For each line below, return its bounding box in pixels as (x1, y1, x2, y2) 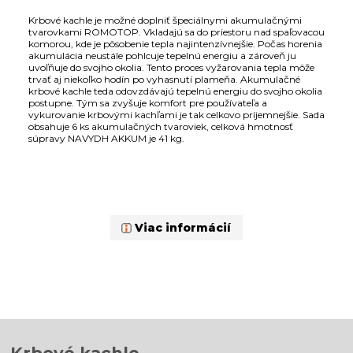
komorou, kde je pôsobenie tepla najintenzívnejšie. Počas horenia (28, 38, 322, 50)
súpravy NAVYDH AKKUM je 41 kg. (28, 132, 184, 144)
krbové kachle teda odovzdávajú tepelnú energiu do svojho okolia (28, 85, 322, 97)
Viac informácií (135, 220, 232, 235)
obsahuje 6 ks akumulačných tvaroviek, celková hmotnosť (28, 121, 293, 132)
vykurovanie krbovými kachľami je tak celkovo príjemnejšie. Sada (28, 109, 325, 121)
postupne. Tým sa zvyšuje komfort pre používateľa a (28, 97, 267, 109)
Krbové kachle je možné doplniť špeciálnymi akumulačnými (28, 14, 302, 26)
